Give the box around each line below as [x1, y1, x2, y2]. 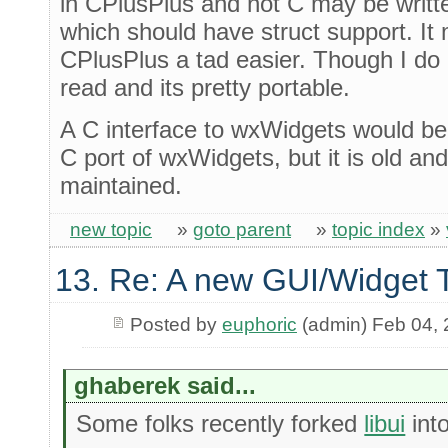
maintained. [60, 171, 182, 199]
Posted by [129, 313, 222, 335]
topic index [332, 218, 425, 240]
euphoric [221, 313, 297, 335]
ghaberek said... [74, 371, 257, 399]
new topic [70, 218, 152, 240]
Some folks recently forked [76, 409, 365, 437]
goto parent [193, 218, 291, 240]
